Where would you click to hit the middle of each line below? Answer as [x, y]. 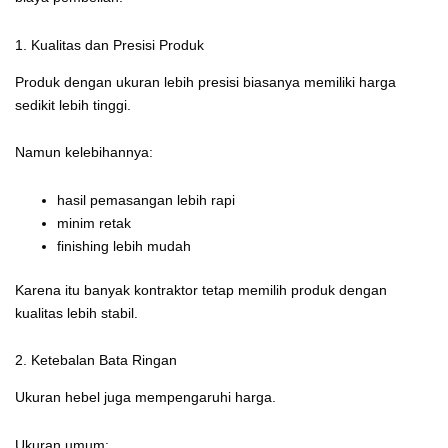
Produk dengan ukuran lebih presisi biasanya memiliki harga [205, 81]
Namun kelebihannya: [84, 152]
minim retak [94, 222]
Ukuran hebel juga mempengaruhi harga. [145, 397]
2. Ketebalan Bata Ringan [96, 360]
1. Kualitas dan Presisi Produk [109, 44]
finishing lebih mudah [124, 245]
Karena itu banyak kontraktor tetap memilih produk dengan [201, 289]
